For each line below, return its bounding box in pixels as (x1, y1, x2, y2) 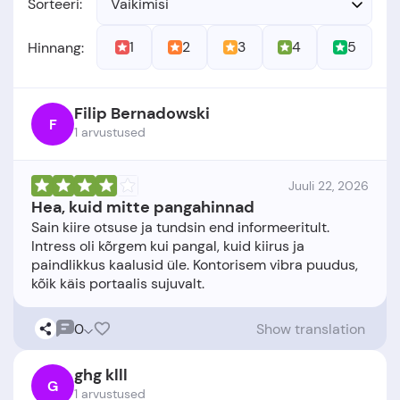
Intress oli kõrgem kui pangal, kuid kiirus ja (31, 237, 304, 255)
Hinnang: (28, 37, 84, 57)
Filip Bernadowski (74, 103, 210, 124)
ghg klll (74, 364, 128, 386)
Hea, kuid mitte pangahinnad (31, 196, 254, 218)
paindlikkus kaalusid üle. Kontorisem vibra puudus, (31, 255, 358, 274)
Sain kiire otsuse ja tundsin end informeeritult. (31, 218, 329, 237)
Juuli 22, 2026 (288, 178, 369, 194)
